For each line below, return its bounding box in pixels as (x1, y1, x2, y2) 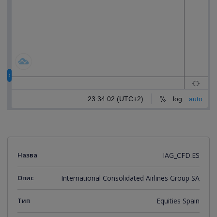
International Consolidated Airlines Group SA (61, 173, 200, 183)
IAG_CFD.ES (163, 151, 200, 160)
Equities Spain (156, 196, 200, 205)
